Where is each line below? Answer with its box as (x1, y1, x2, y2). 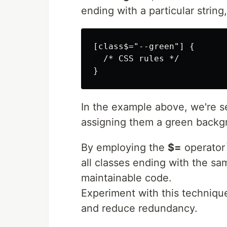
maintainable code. (81, 172, 172, 184)
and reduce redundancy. (81, 202, 198, 215)
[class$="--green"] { (93, 42, 195, 52)
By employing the (81, 141, 168, 154)
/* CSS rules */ (93, 54, 179, 64)
